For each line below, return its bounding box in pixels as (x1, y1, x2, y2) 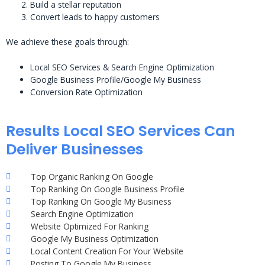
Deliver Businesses (6, 139, 143, 160)
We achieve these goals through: (6, 35, 129, 47)
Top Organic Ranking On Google (31, 171, 153, 183)
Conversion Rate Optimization (30, 86, 143, 98)
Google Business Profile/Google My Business (30, 73, 202, 85)
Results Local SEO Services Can (6, 121, 235, 142)
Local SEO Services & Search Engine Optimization (30, 61, 215, 73)
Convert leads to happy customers (30, 11, 160, 23)
